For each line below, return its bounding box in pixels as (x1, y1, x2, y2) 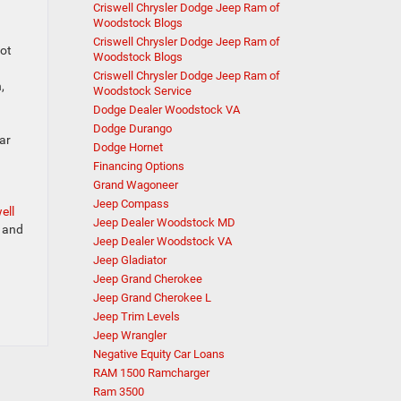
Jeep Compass (92, 197, 169, 210)
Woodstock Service (92, 84, 192, 98)
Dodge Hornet (92, 141, 163, 154)
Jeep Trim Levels (92, 310, 180, 323)
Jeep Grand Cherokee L (92, 291, 211, 304)
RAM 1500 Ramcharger (92, 366, 209, 380)
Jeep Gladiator (92, 253, 166, 267)
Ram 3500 (92, 385, 144, 398)
